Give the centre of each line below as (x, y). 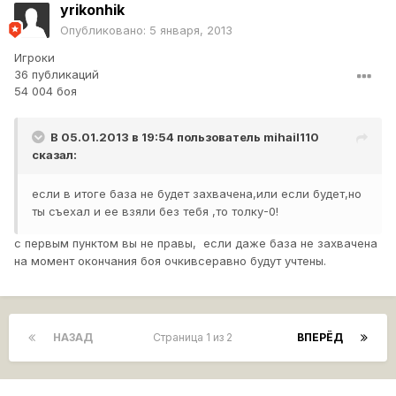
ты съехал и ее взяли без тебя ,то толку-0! (155, 212)
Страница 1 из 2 (195, 338)
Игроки (34, 58)
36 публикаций (57, 75)
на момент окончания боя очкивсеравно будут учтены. (170, 261)
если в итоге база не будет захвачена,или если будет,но (197, 194)
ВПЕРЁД (320, 338)
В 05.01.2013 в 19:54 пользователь (157, 137)
